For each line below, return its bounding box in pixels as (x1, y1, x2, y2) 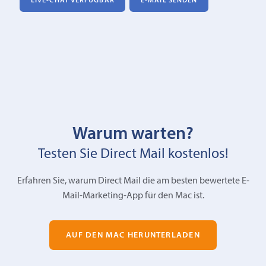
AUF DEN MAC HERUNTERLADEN (66, 230, 200, 240)
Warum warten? (72, 125, 194, 144)
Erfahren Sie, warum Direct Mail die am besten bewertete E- (17, 176, 249, 186)
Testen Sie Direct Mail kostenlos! (37, 147, 229, 162)
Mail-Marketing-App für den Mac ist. (62, 191, 204, 201)
